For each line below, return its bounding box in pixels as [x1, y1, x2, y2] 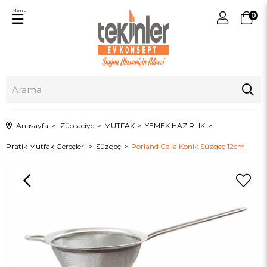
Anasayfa [16, 121, 48, 130]
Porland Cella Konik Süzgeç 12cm [131, 142, 245, 151]
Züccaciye [60, 121, 94, 130]
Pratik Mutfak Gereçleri [6, 142, 86, 151]
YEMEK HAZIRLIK [145, 121, 205, 130]
